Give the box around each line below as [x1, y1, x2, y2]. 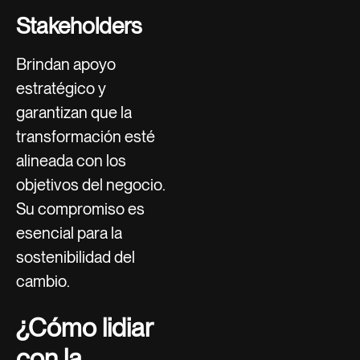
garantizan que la [16, 102, 132, 122]
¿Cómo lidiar [16, 311, 153, 343]
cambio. [16, 271, 70, 291]
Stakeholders [16, 11, 141, 39]
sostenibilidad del [16, 247, 135, 267]
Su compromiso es [16, 198, 145, 219]
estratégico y [16, 78, 106, 98]
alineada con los [16, 150, 126, 170]
